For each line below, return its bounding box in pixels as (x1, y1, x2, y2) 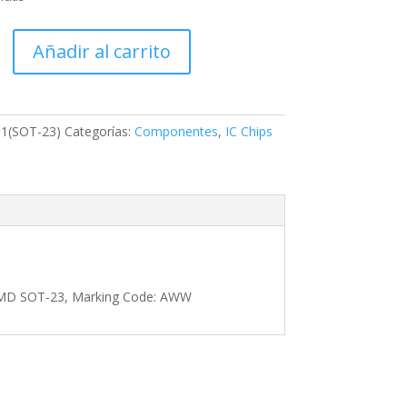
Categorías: (64, 123, 134, 140)
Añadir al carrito (32, 39, 171, 64)
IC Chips (224, 123, 273, 140)
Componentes (134, 123, 218, 140)
